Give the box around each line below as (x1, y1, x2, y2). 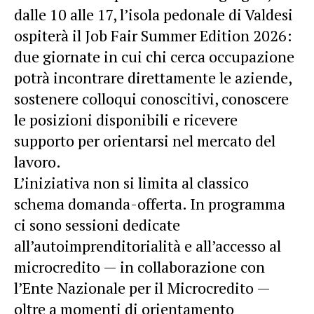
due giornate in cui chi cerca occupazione (14, 46, 294, 67)
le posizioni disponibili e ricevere (14, 109, 238, 130)
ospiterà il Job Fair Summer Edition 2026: (14, 25, 292, 46)
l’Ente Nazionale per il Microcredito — (14, 277, 270, 298)
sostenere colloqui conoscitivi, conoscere (14, 88, 289, 109)
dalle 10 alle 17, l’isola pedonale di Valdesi (14, 4, 293, 25)
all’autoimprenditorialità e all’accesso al (14, 235, 281, 256)
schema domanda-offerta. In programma (14, 193, 285, 214)
